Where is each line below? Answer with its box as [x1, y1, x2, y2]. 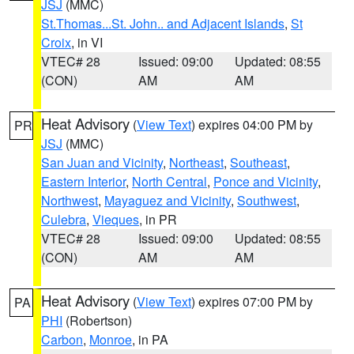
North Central [132, 172, 207, 190]
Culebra [41, 210, 86, 228]
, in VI [71, 33, 103, 51]
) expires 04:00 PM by [191, 115, 313, 134]
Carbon [41, 330, 83, 348]
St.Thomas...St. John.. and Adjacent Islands [41, 14, 284, 32]
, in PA [132, 330, 168, 348]
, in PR [139, 210, 177, 228]
